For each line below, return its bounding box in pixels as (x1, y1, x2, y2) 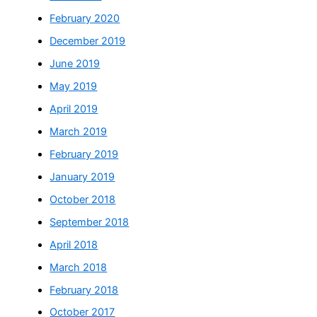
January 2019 (50, 170, 115, 183)
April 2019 (50, 103, 98, 116)
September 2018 (50, 215, 129, 229)
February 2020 (50, 12, 120, 25)
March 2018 (50, 260, 108, 274)
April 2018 (50, 238, 98, 251)
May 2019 (50, 80, 98, 93)
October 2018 (50, 192, 116, 206)
